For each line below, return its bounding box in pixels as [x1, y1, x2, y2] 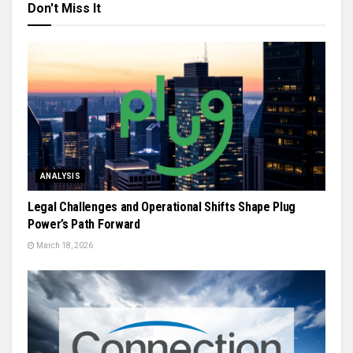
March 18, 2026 [35, 241, 93, 250]
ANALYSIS [40, 172, 81, 180]
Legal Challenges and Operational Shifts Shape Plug [28, 199, 295, 214]
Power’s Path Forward [28, 217, 140, 232]
